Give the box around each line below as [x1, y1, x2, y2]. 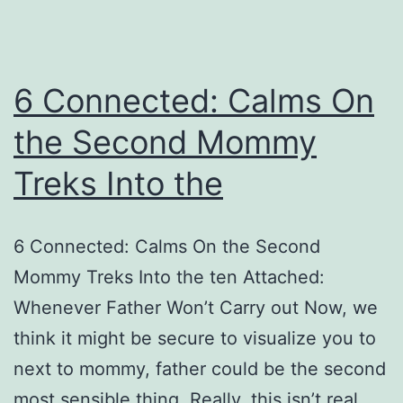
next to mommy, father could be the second [13, 357, 386, 380]
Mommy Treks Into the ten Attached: [13, 265, 325, 288]
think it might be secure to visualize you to [13, 327, 376, 349]
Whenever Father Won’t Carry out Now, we [13, 296, 378, 318]
